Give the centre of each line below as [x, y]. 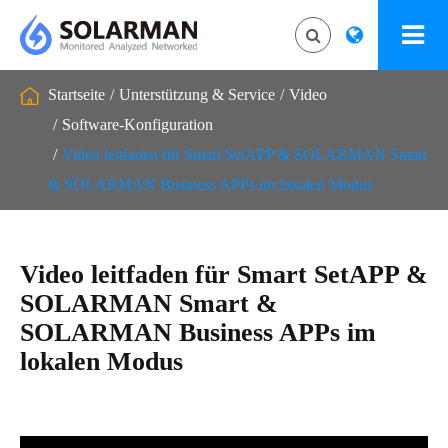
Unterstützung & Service [197, 94]
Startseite [76, 94]
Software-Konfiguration [137, 124]
